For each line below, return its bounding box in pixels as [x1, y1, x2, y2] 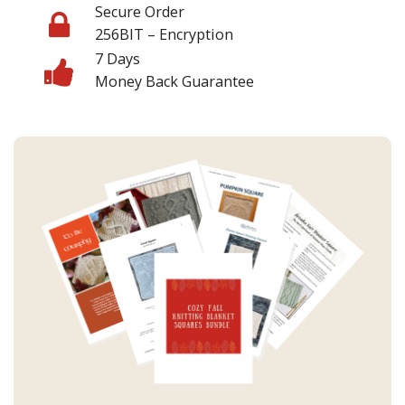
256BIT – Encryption [95, 24, 233, 44]
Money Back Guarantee [95, 71, 254, 91]
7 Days [95, 48, 140, 69]
